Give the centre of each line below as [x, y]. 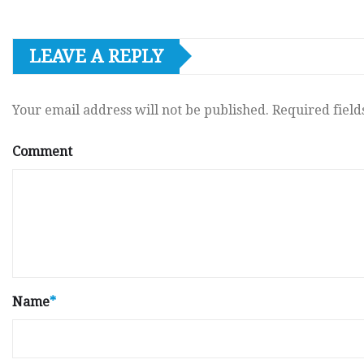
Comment [42, 151]
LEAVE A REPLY [96, 56]
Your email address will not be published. [141, 110]
